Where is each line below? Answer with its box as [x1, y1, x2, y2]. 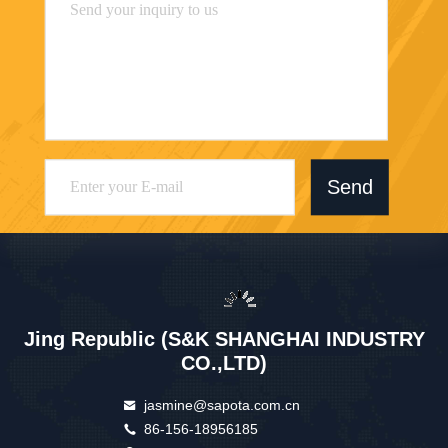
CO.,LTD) [181, 352, 267, 375]
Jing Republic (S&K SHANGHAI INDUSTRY [23, 328, 425, 351]
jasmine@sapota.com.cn [144, 397, 301, 414]
